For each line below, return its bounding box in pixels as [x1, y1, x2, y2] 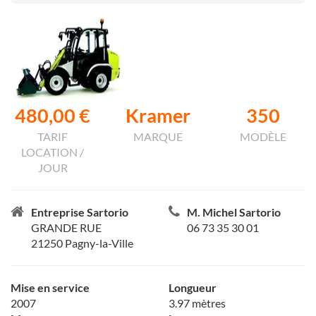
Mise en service [11, 281, 90, 294]
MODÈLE [240, 130, 287, 143]
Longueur [169, 281, 217, 294]
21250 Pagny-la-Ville [31, 236, 133, 250]
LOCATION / [21, 145, 85, 159]
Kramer [125, 104, 190, 127]
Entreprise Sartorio [31, 205, 128, 219]
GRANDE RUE [31, 221, 102, 234]
